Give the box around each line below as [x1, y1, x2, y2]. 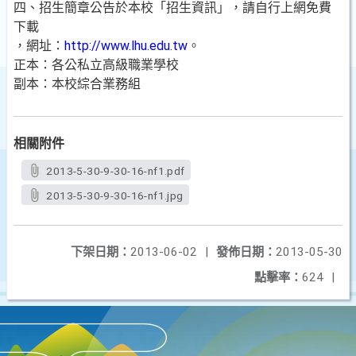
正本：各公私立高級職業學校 [14, 57, 179, 72]
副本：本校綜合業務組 [14, 76, 141, 91]
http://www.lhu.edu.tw [64, 38, 188, 53]
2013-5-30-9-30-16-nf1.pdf [46, 164, 185, 177]
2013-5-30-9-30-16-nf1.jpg [46, 189, 184, 202]
